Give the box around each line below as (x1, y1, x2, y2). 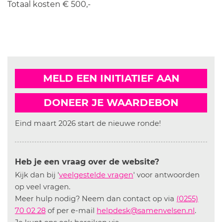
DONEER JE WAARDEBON (44, 97, 178, 109)
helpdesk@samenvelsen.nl (97, 206, 195, 215)
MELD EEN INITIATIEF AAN (43, 72, 179, 84)
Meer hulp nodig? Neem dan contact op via (15, 194, 176, 203)
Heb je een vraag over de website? (15, 157, 159, 166)
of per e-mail (46, 206, 97, 215)
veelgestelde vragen (59, 170, 133, 179)
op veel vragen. (15, 182, 70, 191)
